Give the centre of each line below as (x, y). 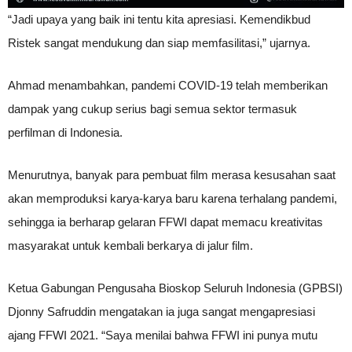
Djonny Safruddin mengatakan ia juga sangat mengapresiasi (161, 312)
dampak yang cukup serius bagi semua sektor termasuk (152, 109)
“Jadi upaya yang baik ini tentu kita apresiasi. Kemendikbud (159, 20)
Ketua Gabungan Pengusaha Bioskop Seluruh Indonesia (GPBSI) (175, 288)
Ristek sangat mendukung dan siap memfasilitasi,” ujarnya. (159, 43)
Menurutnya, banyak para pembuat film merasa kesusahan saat (172, 175)
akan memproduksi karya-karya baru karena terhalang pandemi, (172, 199)
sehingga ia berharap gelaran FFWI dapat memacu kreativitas (165, 222)
